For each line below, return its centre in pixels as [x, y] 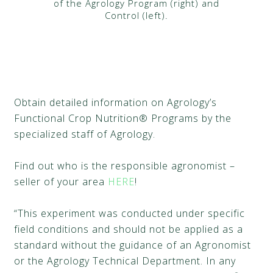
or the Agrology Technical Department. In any [125, 261]
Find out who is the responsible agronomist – [125, 166]
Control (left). [136, 16]
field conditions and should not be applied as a [129, 229]
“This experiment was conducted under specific [130, 214]
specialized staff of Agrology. [85, 134]
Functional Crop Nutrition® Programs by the [123, 119]
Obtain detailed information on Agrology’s [116, 103]
